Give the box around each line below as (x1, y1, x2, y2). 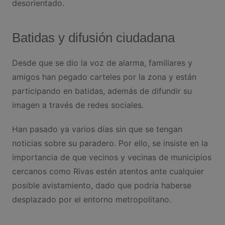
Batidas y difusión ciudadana (12, 30, 175, 46)
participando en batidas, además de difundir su (12, 86, 192, 96)
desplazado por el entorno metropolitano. (12, 194, 171, 205)
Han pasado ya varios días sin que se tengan (12, 124, 182, 135)
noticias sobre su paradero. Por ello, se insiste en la (12, 138, 208, 149)
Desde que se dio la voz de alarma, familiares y (12, 58, 192, 68)
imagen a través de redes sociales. (12, 100, 144, 110)
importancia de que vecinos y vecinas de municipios (12, 152, 211, 163)
